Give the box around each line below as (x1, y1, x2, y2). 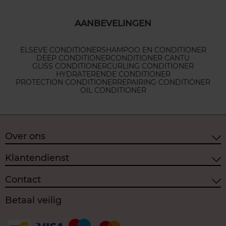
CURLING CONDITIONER (107, 61, 194, 71)
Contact (5, 174, 41, 186)
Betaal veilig (5, 194, 62, 206)
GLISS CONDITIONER (32, 61, 107, 71)
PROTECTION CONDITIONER (16, 77, 117, 87)
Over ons (5, 131, 45, 142)
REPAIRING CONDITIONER (117, 77, 210, 87)
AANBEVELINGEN (75, 18, 151, 28)
